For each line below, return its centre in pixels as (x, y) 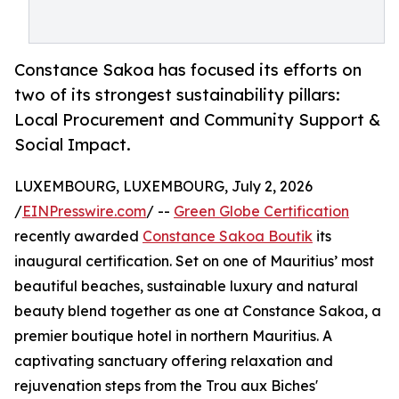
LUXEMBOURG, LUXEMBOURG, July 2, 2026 (163, 187)
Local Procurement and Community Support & (197, 120)
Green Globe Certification (261, 212)
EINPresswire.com (84, 212)
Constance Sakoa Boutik (228, 236)
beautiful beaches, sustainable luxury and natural (186, 286)
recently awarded (78, 236)
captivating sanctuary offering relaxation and (174, 361)
